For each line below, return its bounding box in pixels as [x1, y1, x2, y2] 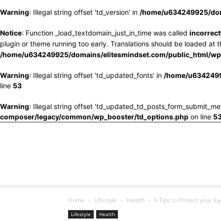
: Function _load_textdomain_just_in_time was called [22, 29, 189, 37]
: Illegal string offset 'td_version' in [29, 8, 140, 16]
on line [188, 112, 213, 121]
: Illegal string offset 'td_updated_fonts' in [29, 71, 164, 79]
